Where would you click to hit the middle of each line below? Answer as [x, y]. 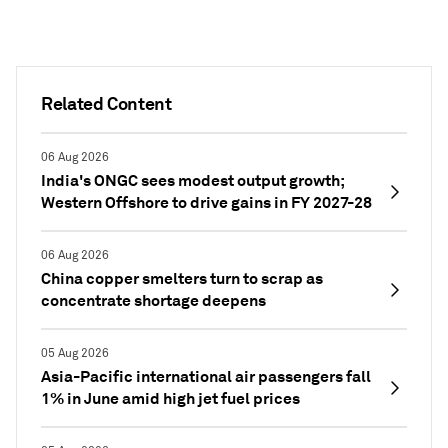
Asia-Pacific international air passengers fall [206, 376]
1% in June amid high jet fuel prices [170, 398]
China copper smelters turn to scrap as [182, 278]
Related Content [106, 103]
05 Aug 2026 [75, 353]
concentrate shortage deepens [153, 300]
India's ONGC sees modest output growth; [192, 180]
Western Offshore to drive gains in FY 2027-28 [206, 202]
